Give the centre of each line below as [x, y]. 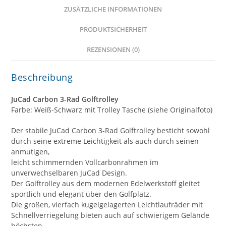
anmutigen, [31, 151]
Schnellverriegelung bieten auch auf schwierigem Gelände [110, 215]
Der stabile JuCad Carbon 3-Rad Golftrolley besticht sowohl [111, 130]
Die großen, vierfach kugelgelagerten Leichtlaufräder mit [107, 204]
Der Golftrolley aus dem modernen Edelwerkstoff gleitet [106, 183]
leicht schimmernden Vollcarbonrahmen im [85, 162]
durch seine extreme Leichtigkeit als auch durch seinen [105, 141]
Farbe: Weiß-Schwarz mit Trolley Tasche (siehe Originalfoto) [112, 109]
